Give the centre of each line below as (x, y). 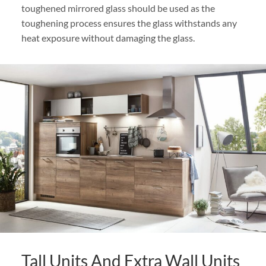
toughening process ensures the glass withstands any (129, 23)
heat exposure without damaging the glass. (108, 38)
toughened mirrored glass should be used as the (118, 8)
